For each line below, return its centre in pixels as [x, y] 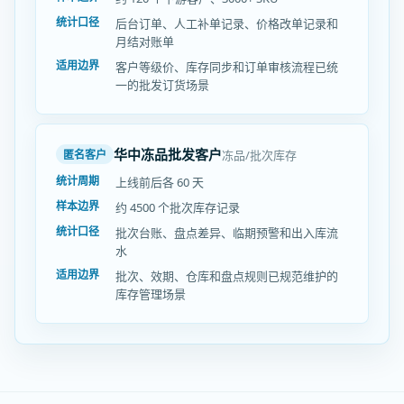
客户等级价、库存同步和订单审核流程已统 [227, 67]
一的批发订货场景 [162, 85]
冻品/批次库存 [259, 155]
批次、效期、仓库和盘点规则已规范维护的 [227, 276]
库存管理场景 [151, 294]
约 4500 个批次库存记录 [178, 207]
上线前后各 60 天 [160, 182]
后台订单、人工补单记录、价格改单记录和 [227, 23]
